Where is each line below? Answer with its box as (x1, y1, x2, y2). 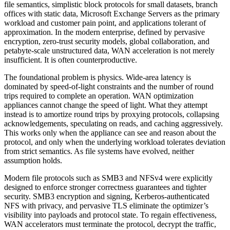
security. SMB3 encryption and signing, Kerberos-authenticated (4, 192, 209, 201)
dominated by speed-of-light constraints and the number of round (4, 82, 214, 91)
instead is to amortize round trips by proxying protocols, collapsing (4, 110, 219, 119)
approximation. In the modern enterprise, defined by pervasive (4, 28, 205, 37)
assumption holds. (4, 156, 62, 165)
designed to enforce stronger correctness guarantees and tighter (4, 183, 206, 192)
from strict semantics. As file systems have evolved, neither (4, 147, 194, 156)
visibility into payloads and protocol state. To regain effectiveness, (4, 210, 217, 220)
